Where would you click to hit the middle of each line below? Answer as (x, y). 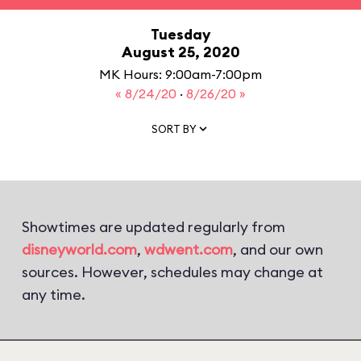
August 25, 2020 (180, 52)
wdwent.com (189, 249)
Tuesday (180, 34)
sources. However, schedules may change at (172, 272)
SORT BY (174, 129)
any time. (54, 295)
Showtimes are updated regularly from (154, 227)
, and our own (278, 249)
